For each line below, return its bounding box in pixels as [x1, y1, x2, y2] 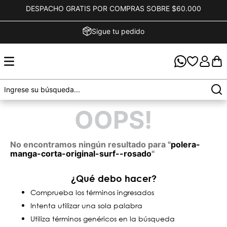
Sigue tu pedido [92, 27, 144, 35]
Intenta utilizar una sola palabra [30, 201, 142, 210]
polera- [171, 139, 200, 149]
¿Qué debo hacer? [70, 173, 157, 184]
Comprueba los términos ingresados [30, 187, 154, 197]
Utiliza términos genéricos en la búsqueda [30, 214, 175, 223]
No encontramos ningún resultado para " [10, 139, 171, 149]
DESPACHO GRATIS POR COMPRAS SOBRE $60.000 [26, 4, 201, 13]
